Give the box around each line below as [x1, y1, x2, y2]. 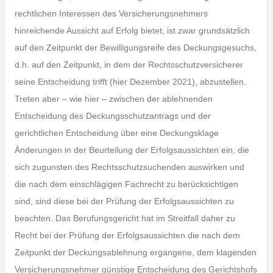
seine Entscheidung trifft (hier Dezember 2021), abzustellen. [14, 77, 246, 87]
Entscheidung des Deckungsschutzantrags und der [14, 111, 211, 121]
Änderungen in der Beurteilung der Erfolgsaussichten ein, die [14, 145, 249, 155]
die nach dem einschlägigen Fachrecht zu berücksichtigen [14, 179, 238, 189]
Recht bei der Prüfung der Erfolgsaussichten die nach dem [14, 230, 240, 240]
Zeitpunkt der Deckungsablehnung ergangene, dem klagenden [14, 247, 257, 257]
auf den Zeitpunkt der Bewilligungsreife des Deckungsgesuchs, [14, 43, 257, 52]
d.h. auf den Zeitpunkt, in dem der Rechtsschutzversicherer [14, 60, 243, 69]
